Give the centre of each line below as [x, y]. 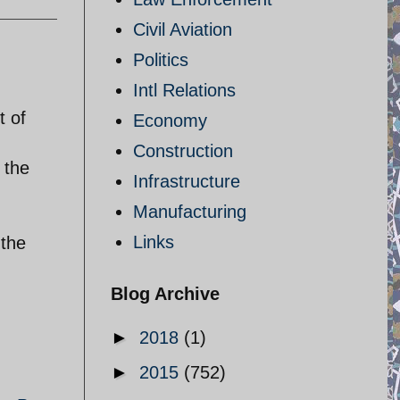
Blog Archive [165, 294]
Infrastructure [187, 181]
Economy [170, 121]
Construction [183, 151]
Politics [161, 60]
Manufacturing [190, 212]
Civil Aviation [183, 29]
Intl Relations [184, 90]
